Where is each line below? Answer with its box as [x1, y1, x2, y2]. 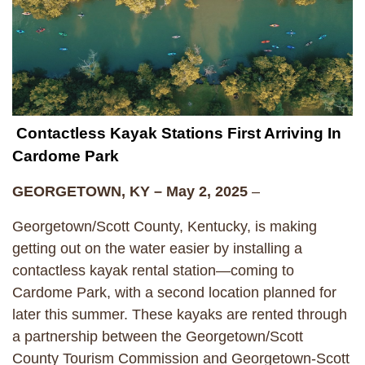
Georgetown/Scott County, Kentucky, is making [12, 218, 317, 235]
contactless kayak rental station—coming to [12, 262, 294, 279]
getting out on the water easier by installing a [12, 240, 302, 257]
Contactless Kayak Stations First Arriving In [12, 124, 341, 142]
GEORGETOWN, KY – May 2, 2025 [12, 182, 248, 200]
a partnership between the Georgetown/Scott [12, 328, 303, 345]
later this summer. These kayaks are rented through [12, 306, 347, 323]
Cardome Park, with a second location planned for [12, 284, 336, 301]
